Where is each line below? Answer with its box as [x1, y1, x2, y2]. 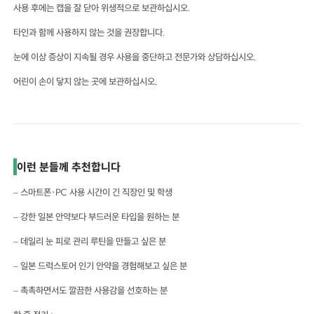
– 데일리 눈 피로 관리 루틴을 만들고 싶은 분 [13, 235, 167, 247]
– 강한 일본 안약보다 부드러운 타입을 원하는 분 [13, 211, 180, 223]
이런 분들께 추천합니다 [17, 160, 121, 175]
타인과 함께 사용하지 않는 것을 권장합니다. [13, 27, 166, 39]
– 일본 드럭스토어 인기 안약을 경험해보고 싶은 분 [13, 260, 188, 272]
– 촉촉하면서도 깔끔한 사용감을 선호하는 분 [13, 285, 168, 296]
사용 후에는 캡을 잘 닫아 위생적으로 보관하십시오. [13, 2, 191, 14]
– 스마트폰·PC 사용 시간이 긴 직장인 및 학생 [13, 186, 173, 198]
